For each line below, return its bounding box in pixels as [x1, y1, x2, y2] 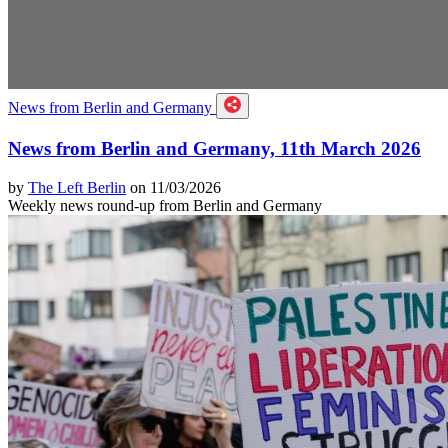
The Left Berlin [28, 178, 126, 196]
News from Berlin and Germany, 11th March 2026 [8, 137, 421, 159]
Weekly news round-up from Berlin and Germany [8, 196, 322, 214]
